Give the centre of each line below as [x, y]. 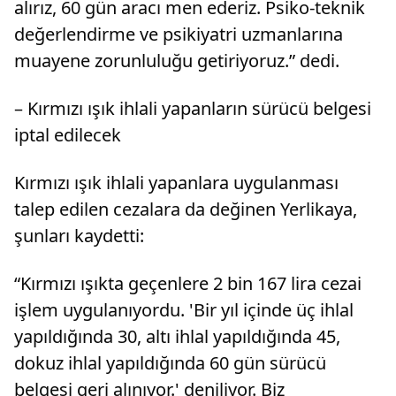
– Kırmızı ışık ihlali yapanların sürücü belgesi [193, 108]
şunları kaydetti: [79, 235]
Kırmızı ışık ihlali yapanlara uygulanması [176, 182]
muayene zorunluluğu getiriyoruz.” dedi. [177, 60]
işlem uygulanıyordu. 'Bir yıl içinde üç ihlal [184, 309]
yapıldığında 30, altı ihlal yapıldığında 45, [177, 336]
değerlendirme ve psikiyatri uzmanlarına [179, 34]
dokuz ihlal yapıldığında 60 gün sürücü [170, 362]
